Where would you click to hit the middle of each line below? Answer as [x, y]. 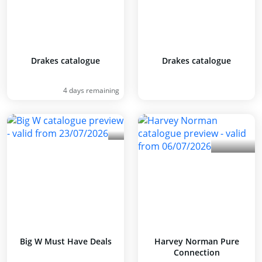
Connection [196, 252]
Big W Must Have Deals [65, 241]
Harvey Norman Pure [196, 241]
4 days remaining [91, 90]
